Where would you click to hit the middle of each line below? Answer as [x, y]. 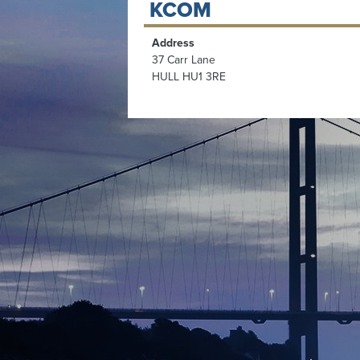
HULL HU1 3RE [189, 76]
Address [174, 43]
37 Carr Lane [184, 59]
